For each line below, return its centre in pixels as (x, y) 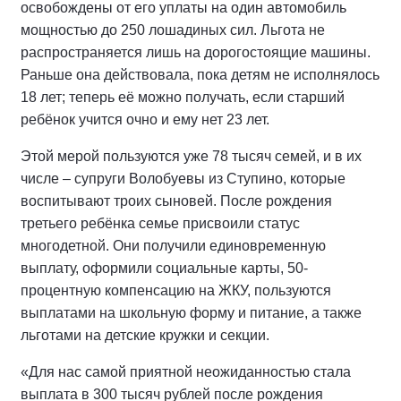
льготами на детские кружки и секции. (145, 335)
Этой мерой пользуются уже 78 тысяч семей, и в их (191, 156)
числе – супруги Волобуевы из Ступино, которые (183, 178)
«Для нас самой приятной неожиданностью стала (186, 371)
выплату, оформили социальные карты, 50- (164, 268)
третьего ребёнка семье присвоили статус (160, 223)
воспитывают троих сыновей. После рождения (176, 200)
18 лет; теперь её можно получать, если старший (183, 97)
